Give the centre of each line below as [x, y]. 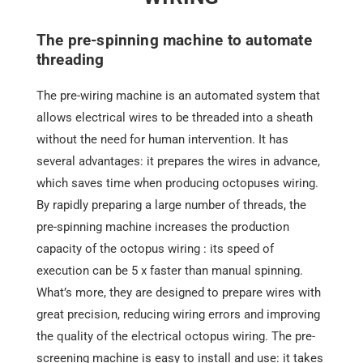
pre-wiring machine [111, 96]
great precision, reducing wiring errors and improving [178, 315]
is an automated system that [241, 96]
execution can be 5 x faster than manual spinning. [169, 271]
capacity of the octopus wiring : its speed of [155, 249]
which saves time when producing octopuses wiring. [177, 184]
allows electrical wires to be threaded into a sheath [174, 118]
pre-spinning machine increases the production [162, 227]
